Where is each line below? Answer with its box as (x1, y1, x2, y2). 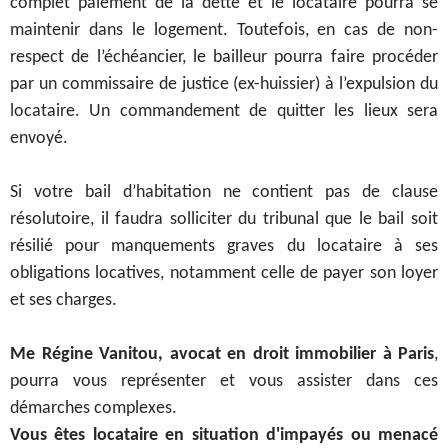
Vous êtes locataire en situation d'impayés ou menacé (10, 426, 438, 446)
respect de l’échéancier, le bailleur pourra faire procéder (10, 48, 438, 68)
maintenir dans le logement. (10, 21, 237, 41)
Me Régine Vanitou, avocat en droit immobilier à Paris (10, 345, 434, 365)
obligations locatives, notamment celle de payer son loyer (10, 264, 438, 284)
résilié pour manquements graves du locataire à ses (10, 237, 438, 257)
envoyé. (10, 129, 68, 149)
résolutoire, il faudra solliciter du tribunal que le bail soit (10, 210, 438, 230)
